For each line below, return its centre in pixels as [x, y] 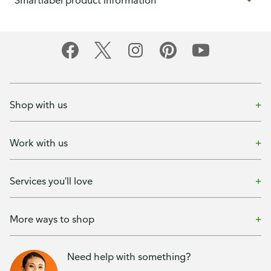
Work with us [39, 142]
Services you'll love [51, 181]
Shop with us [38, 104]
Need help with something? [129, 256]
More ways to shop [52, 219]
